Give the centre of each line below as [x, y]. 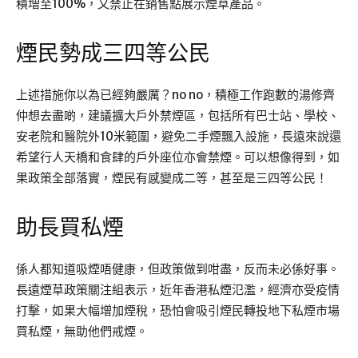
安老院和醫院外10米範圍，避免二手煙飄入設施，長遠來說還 [179, 137]
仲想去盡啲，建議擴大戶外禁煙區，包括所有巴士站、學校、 [178, 116]
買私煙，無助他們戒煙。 [82, 332]
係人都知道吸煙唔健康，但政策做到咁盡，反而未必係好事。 [178, 269]
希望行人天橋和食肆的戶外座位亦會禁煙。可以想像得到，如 [178, 157]
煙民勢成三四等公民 [113, 54]
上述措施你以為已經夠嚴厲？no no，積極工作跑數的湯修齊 [175, 95]
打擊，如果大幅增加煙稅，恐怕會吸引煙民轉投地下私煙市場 [178, 311]
